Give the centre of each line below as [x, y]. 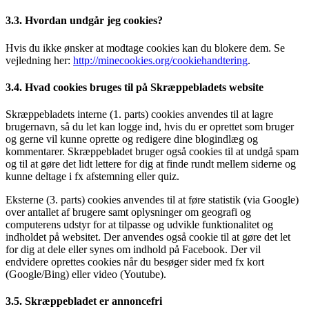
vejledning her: [39, 60]
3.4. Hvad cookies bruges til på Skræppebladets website [134, 87]
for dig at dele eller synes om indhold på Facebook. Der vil [133, 250]
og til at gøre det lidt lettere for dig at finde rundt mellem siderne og [151, 164]
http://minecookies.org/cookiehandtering [160, 60]
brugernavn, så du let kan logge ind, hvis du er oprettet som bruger [150, 127]
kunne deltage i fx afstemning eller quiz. [92, 177]
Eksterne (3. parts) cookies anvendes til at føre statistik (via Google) [152, 200]
